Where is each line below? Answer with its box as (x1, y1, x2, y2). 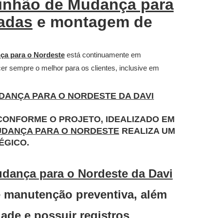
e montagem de (32, 13, 152, 31)
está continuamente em (64, 51, 141, 59)
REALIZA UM (119, 126, 175, 136)
